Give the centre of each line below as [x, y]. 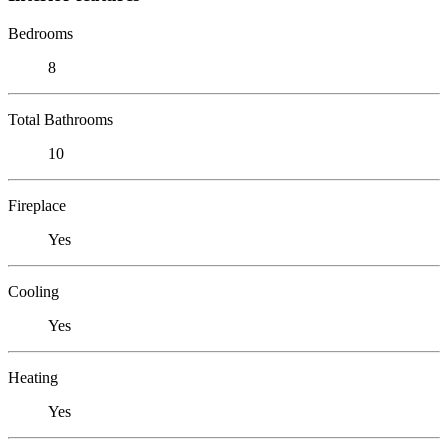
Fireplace [37, 205]
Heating [33, 377]
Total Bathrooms [60, 119]
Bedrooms [40, 33]
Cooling [33, 291]
